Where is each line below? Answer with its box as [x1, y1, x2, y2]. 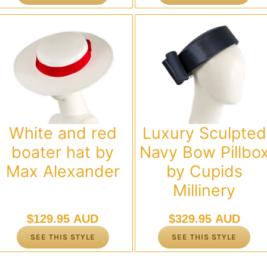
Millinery [173, 181, 236, 200]
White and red [8, 123, 117, 143]
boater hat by [11, 142, 114, 162]
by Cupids [166, 162, 243, 181]
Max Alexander [5, 162, 120, 181]
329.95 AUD [175, 212, 240, 225]
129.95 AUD [33, 212, 99, 225]
